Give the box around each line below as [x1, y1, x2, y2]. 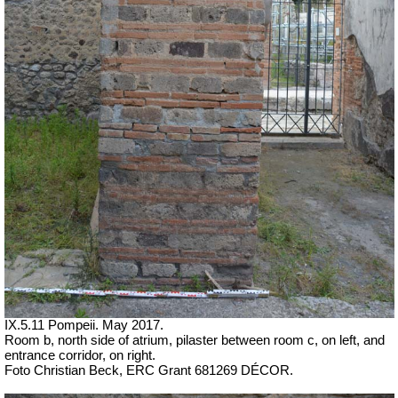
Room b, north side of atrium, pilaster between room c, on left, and [4, 333, 385, 348]
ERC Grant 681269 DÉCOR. [126, 363, 293, 378]
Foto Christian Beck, [4, 363, 126, 378]
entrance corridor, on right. [4, 348, 155, 363]
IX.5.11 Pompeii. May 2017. [4, 318, 163, 333]
